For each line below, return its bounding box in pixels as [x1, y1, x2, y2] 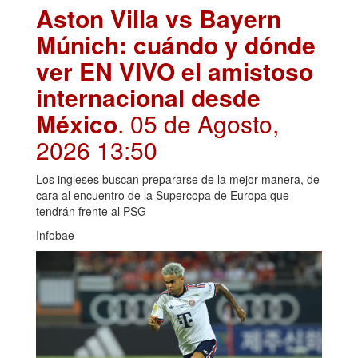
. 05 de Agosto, [117, 105, 279, 141]
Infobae [36, 226, 74, 243]
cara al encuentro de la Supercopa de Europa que [36, 186, 289, 203]
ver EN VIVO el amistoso [36, 53, 313, 88]
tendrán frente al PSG [36, 202, 146, 219]
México [36, 105, 117, 141]
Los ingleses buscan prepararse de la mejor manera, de [36, 170, 320, 187]
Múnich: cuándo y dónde [36, 26, 316, 62]
